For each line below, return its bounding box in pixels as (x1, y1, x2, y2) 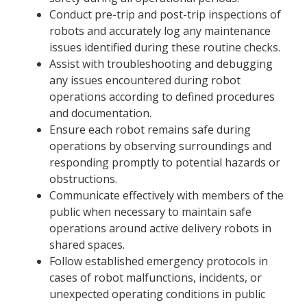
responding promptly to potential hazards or (49, 154, 280, 170)
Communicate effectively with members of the (49, 187, 284, 203)
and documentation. (49, 105, 151, 121)
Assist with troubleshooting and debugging (49, 56, 273, 71)
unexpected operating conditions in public (49, 286, 265, 302)
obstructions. (49, 171, 117, 186)
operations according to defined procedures (49, 88, 275, 104)
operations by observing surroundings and (49, 138, 271, 153)
